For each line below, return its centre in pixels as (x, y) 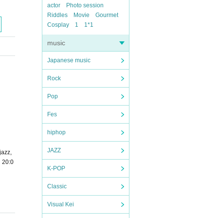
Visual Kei (61, 204)
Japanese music (69, 60)
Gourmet (107, 15)
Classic (57, 186)
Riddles (57, 15)
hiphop (56, 132)
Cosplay (58, 25)
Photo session (85, 5)
